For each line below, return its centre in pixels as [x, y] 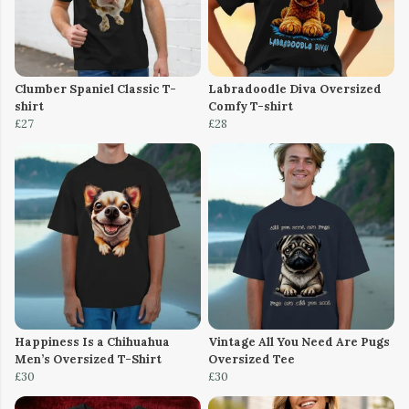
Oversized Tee [252, 360]
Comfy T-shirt [251, 107]
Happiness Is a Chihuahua [92, 342]
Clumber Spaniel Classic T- [95, 89]
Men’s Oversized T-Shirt [88, 360]
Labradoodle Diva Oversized [295, 89]
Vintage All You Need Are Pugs [299, 342]
